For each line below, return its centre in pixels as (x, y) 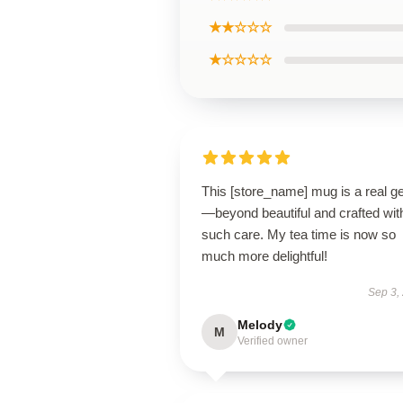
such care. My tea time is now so (299, 234)
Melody (260, 325)
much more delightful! (264, 256)
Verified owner (273, 341)
